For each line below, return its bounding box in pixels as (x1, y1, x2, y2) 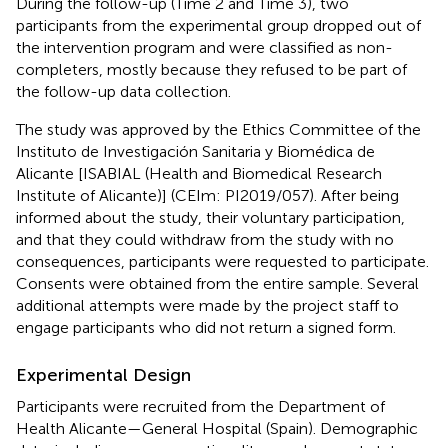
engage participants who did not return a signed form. (16, 317, 396, 337)
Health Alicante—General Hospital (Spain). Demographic (16, 418, 418, 438)
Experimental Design (16, 363, 191, 386)
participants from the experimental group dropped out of (16, 15, 421, 35)
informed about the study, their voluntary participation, (16, 207, 405, 227)
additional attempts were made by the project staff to (16, 295, 399, 315)
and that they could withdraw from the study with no (16, 229, 394, 249)
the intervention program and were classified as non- (16, 37, 393, 57)
